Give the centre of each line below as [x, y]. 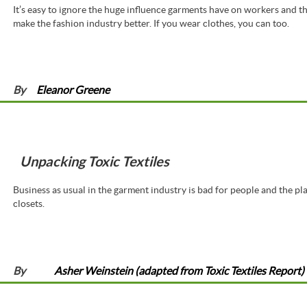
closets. [28, 204]
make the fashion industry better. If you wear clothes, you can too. [151, 23]
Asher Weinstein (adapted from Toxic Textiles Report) [180, 270]
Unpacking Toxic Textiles [94, 162]
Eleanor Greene [73, 90]
